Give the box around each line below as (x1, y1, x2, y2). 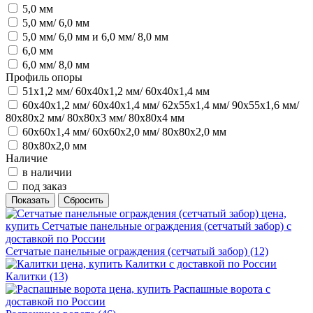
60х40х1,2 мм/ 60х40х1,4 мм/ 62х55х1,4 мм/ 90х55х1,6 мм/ (22, 99, 299, 111)
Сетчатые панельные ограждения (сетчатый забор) (6, 245, 250, 257)
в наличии (22, 166, 72, 178)
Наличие (6, 152, 48, 164)
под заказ (22, 180, 66, 192)
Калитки (6, 270, 50, 282)
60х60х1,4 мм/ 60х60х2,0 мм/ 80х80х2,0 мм (22, 125, 226, 138)
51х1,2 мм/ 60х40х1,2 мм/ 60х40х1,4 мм (22, 85, 210, 97)
